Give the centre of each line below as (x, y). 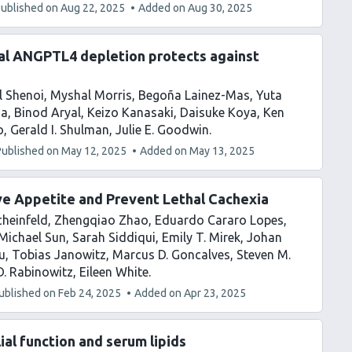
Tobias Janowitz (59, 255)
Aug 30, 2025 (220, 8)
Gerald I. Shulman (60, 130)
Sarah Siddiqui (114, 237)
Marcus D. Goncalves (171, 255)
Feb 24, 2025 (90, 293)
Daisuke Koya (218, 112)
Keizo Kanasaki (130, 112)
